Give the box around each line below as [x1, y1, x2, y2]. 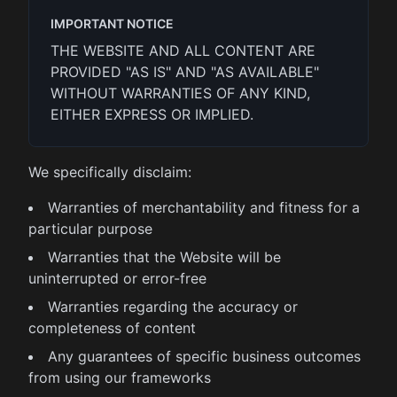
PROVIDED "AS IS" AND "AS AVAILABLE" [51, 63, 319, 81]
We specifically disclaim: [28, 163, 191, 181]
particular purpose [28, 220, 152, 237]
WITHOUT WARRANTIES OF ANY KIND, [51, 84, 310, 102]
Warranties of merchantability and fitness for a [48, 198, 360, 216]
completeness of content [28, 319, 196, 337]
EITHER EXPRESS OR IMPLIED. [51, 105, 253, 123]
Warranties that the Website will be [48, 248, 281, 266]
